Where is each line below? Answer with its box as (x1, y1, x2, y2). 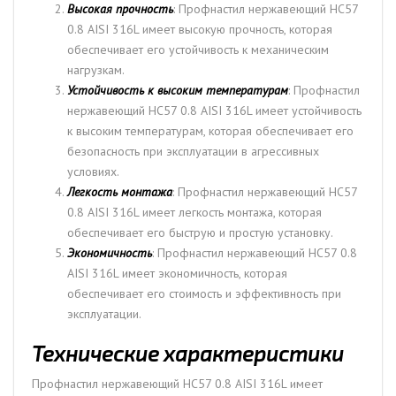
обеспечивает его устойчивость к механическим (67, 41, 329, 57)
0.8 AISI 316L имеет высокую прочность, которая (67, 20, 332, 37)
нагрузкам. (67, 61, 125, 78)
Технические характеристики (32, 339, 344, 366)
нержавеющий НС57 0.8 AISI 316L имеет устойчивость (67, 102, 362, 118)
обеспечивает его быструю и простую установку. (67, 224, 333, 240)
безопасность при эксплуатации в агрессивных (67, 142, 319, 159)
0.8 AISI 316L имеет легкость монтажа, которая (67, 203, 322, 220)
